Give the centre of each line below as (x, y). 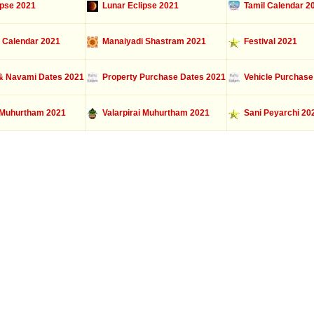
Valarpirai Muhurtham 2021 (153, 113)
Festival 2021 (268, 41)
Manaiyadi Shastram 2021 (152, 41)
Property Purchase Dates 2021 (162, 77)
